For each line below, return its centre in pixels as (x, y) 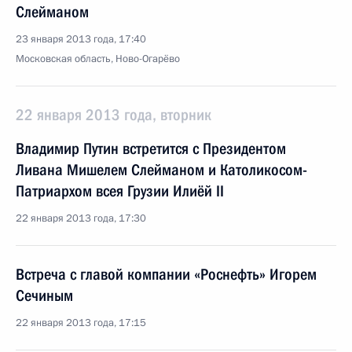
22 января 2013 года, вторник (114, 115)
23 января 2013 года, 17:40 (81, 39)
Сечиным (44, 295)
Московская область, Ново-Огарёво (98, 59)
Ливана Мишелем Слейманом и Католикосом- (161, 170)
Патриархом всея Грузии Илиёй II (120, 191)
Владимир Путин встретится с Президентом (151, 148)
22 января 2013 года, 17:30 (81, 218)
